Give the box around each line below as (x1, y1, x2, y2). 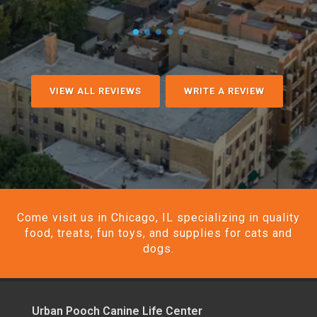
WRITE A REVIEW (183, 86, 265, 96)
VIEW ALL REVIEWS (49, 86, 142, 96)
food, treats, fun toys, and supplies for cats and (25, 226, 292, 240)
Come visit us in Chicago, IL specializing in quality (17, 211, 300, 224)
